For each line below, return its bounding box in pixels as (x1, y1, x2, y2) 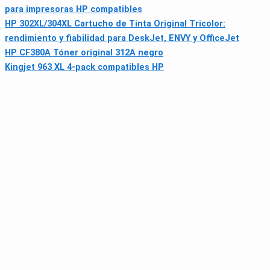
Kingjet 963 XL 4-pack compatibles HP (5, 62, 164, 73)
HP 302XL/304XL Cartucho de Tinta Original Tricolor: (5, 19, 225, 30)
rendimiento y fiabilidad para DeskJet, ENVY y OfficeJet (5, 33, 239, 44)
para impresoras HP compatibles (5, 4, 142, 15)
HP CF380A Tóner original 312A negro (5, 48, 163, 58)
